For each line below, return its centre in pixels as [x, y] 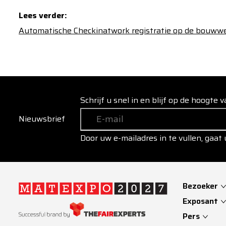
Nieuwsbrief [42, 119]
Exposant [201, 201]
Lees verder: [43, 15]
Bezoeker [201, 186]
